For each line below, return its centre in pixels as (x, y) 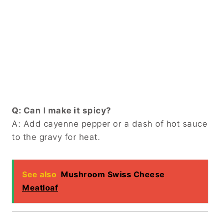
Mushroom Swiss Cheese (113, 174)
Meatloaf (40, 187)
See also (39, 174)
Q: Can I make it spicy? (62, 110)
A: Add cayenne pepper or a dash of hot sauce (110, 124)
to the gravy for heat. (56, 137)
